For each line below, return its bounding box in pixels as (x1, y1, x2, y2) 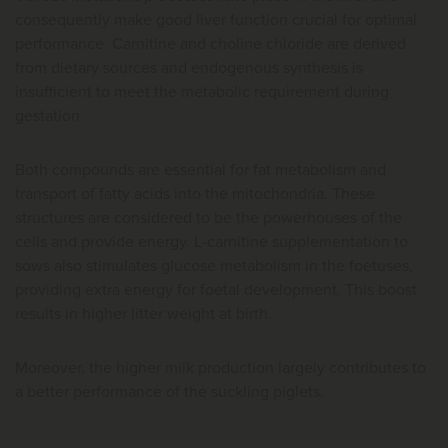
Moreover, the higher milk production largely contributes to (15, 360, 426, 376)
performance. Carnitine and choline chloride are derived (15, 36, 406, 52)
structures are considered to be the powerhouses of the (15, 210, 402, 226)
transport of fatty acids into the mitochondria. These (15, 186, 375, 202)
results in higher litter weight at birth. (15, 306, 276, 322)
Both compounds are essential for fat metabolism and (15, 162, 386, 178)
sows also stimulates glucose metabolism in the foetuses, (15, 258, 413, 274)
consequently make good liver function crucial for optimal (15, 12, 417, 28)
